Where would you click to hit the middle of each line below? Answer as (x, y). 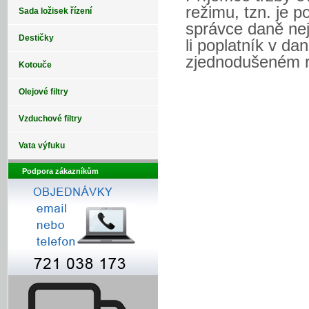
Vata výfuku (42, 146)
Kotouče (35, 65)
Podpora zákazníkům (60, 171)
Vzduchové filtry (50, 119)
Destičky (36, 38)
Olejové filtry (43, 92)
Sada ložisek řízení (55, 11)
